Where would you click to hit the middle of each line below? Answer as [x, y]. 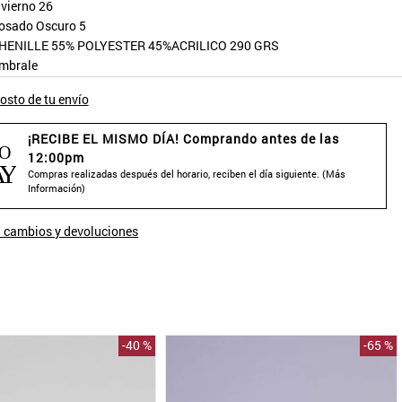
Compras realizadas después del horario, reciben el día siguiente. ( [176, 173]
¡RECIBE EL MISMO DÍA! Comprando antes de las [183, 138]
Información [54, 188]
